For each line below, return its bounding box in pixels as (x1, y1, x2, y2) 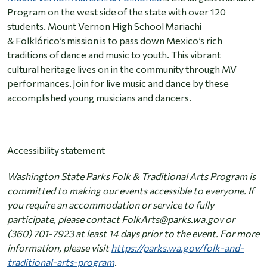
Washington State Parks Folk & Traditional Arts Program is (7, 170, 256, 182)
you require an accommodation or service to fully (7, 199, 214, 211)
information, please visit (7, 242, 111, 254)
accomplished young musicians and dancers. (7, 92, 193, 104)
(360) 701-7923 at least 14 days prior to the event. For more (7, 228, 259, 240)
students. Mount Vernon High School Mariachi (7, 20, 201, 32)
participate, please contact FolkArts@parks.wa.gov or (7, 213, 235, 225)
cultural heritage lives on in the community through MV (7, 63, 237, 75)
